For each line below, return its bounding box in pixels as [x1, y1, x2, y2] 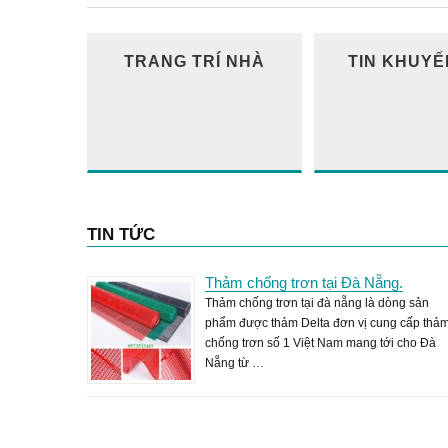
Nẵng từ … [205, 356, 264, 370]
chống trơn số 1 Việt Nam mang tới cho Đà [205, 336, 436, 350]
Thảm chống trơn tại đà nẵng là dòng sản [205, 296, 429, 310]
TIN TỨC [87, 225, 155, 244]
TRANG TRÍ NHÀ [124, 52, 265, 70]
